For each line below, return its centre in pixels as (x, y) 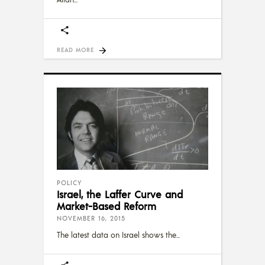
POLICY (69, 182)
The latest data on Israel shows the (117, 235)
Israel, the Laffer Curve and (120, 194)
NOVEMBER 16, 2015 (91, 218)
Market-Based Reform (106, 206)
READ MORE (75, 50)
